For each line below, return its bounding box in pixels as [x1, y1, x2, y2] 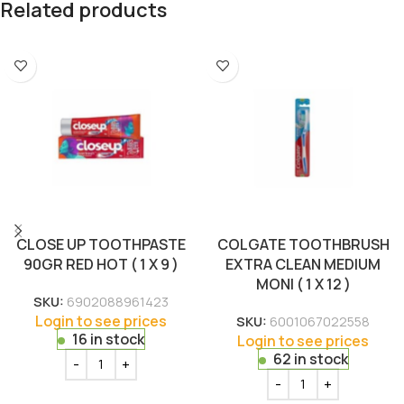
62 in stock [272, 348, 348, 369]
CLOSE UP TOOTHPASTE [16, 234, 186, 254]
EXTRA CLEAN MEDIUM [225, 253, 381, 274]
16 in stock [72, 328, 144, 349]
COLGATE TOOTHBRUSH [216, 234, 390, 254]
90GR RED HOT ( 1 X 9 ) [23, 253, 179, 274]
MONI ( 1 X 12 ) [255, 273, 351, 294]
